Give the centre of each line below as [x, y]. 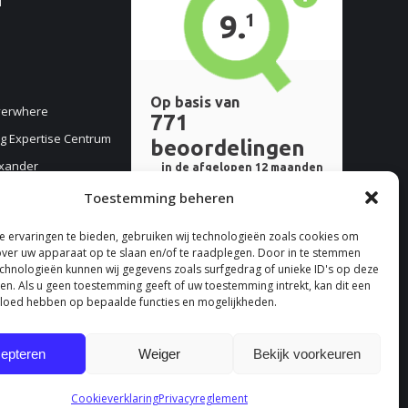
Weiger [159, 353]
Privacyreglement [203, 398]
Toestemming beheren [159, 198]
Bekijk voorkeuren [306, 353]
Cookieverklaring [114, 398]
